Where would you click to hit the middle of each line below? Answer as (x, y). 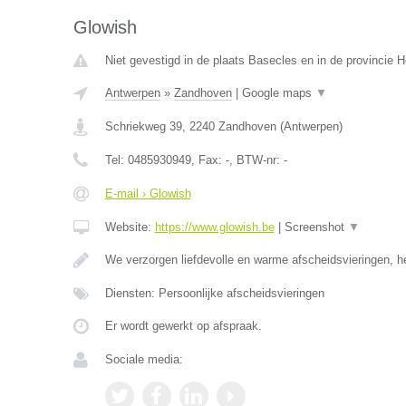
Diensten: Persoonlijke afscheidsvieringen (214, 293)
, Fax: (208, 160)
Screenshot (316, 227)
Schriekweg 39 (143, 126)
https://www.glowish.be (214, 227)
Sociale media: (144, 359)
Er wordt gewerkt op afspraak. (183, 326)
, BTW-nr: (256, 160)
